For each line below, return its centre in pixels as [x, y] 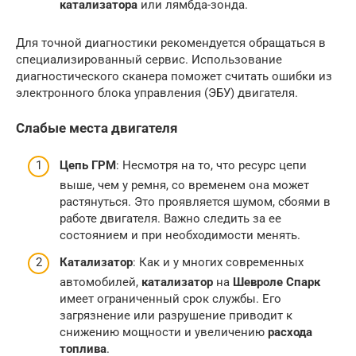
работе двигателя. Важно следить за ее [170, 219]
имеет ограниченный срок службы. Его [170, 298]
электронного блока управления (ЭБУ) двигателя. [157, 93]
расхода [290, 332]
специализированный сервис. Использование [149, 59]
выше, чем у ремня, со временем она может [184, 186]
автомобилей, [101, 282]
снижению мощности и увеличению [164, 332]
